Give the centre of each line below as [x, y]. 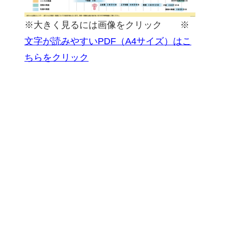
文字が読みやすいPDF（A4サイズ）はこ [108, 41]
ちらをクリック [56, 58]
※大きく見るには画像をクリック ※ [107, 25]
